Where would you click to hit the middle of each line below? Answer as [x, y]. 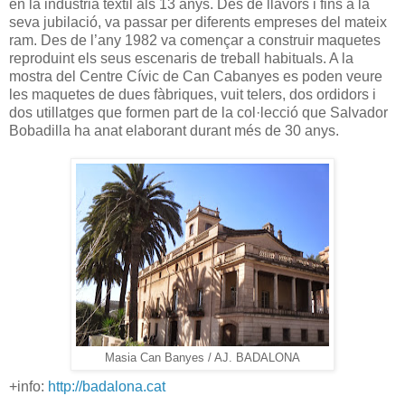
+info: [28, 386]
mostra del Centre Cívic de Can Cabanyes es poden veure [196, 76]
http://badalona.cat [107, 386]
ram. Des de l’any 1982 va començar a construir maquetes [195, 40]
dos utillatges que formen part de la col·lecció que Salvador [198, 112]
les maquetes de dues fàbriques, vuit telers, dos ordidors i [193, 94]
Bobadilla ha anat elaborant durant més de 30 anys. [174, 130]
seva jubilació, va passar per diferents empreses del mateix [198, 22]
